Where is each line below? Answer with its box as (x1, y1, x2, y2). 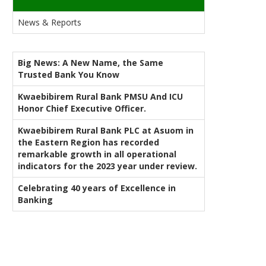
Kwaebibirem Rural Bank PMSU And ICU (18, 91, 183, 102)
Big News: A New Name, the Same (18, 57, 163, 68)
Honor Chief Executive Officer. (18, 103, 146, 114)
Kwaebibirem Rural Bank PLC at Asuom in (18, 125, 194, 136)
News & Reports (18, 17, 81, 28)
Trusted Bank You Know (18, 69, 119, 80)
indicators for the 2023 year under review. (18, 160, 197, 172)
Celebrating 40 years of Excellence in (18, 182, 176, 194)
